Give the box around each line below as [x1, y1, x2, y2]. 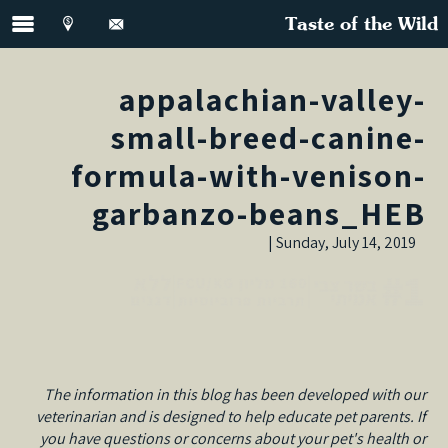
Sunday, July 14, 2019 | [275, 232, 416, 253]
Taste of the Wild [285, 15, 439, 35]
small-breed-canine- [110, 116, 426, 158]
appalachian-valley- [118, 78, 426, 120]
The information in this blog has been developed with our [43, 384, 426, 405]
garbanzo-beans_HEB [91, 192, 426, 234]
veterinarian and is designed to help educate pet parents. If [35, 406, 426, 427]
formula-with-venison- [70, 154, 426, 196]
